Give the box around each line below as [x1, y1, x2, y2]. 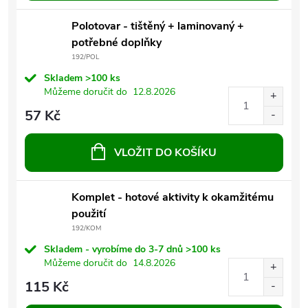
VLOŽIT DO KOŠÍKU [114, 144, 217, 160]
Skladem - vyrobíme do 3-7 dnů [44, 242, 186, 256]
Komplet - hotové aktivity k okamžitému [71, 189, 274, 205]
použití [71, 206, 106, 221]
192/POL [71, 52, 99, 62]
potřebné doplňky [71, 34, 162, 50]
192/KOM [71, 223, 101, 233]
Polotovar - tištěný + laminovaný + [71, 18, 244, 34]
